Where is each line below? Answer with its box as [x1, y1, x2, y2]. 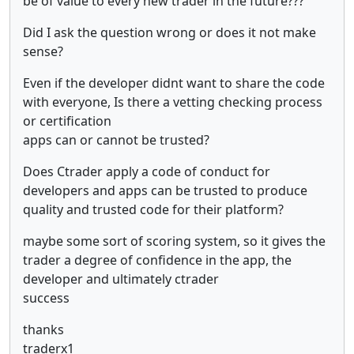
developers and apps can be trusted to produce [23, 181, 307, 199]
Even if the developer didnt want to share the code [23, 73, 325, 92]
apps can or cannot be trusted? [23, 130, 209, 149]
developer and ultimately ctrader [23, 269, 219, 288]
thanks [23, 320, 64, 338]
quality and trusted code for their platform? [23, 200, 284, 218]
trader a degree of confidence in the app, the [23, 250, 292, 269]
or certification [23, 111, 111, 130]
